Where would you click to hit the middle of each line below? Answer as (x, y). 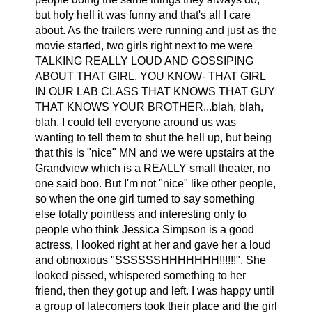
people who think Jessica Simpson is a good (144, 229)
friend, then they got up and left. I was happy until (154, 290)
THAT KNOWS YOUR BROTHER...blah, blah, (149, 107)
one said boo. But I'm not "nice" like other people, (155, 183)
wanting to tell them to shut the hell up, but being (153, 137)
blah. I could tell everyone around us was (135, 122)
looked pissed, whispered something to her (140, 275)
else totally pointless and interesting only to (140, 214)
